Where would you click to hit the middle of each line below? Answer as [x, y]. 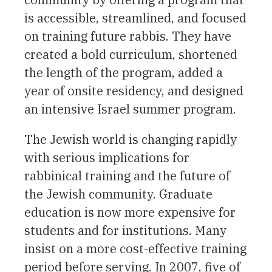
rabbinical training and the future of [127, 175]
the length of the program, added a [124, 72]
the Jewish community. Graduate [118, 194]
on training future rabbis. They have [128, 36]
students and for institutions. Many [125, 230]
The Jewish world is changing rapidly [131, 139]
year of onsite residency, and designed [134, 90]
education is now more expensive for [130, 212]
